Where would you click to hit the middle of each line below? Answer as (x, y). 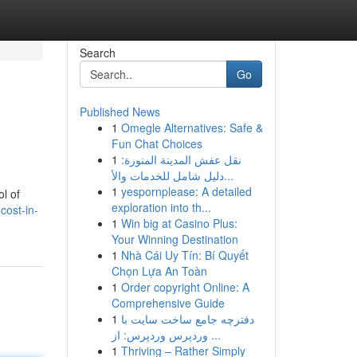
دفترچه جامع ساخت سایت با (187, 319)
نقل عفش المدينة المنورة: (181, 159)
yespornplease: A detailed (186, 191)
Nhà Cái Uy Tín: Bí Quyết (184, 255)
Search (97, 53)
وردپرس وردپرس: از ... (214, 335)
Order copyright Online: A (185, 287)
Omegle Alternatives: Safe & (192, 127)
